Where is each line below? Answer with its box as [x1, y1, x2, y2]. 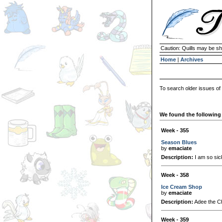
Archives [180, 56, 203, 62]
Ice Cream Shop [161, 183, 202, 190]
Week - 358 [161, 171, 189, 178]
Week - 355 [161, 127, 189, 133]
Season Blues [161, 139, 197, 145]
